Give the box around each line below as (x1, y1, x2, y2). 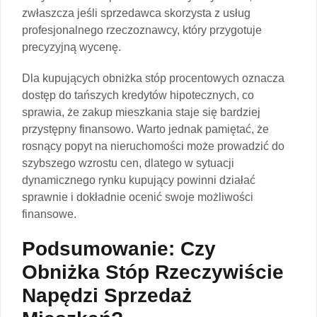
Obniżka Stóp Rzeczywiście (22, 260, 284, 283)
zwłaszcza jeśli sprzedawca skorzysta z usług (22, 6, 250, 19)
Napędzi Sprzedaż (22, 284, 192, 306)
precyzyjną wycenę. (22, 40, 121, 53)
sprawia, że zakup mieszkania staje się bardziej (22, 105, 260, 118)
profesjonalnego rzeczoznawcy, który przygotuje (22, 23, 262, 36)
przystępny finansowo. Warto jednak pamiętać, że (22, 122, 269, 135)
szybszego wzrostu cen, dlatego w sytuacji (22, 156, 234, 169)
